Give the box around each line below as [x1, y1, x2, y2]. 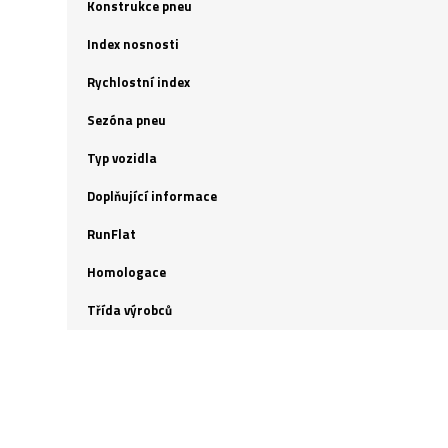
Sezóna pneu [87, 110, 166, 130]
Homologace [87, 262, 166, 282]
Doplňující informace [87, 186, 217, 206]
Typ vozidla [87, 148, 157, 168]
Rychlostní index [87, 72, 190, 92]
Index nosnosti [87, 34, 179, 54]
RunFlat [87, 224, 136, 244]
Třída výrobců [87, 300, 172, 320]
